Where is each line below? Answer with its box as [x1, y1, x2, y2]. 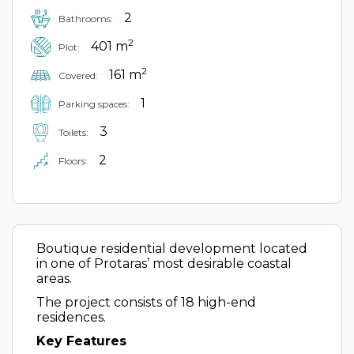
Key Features [36, 333, 126, 348]
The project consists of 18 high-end [36, 295, 256, 310]
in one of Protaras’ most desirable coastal [36, 256, 292, 271]
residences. [36, 310, 106, 325]
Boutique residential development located [36, 241, 307, 256]
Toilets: [58, 126, 88, 138]
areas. [36, 271, 72, 286]
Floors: [58, 154, 88, 167]
